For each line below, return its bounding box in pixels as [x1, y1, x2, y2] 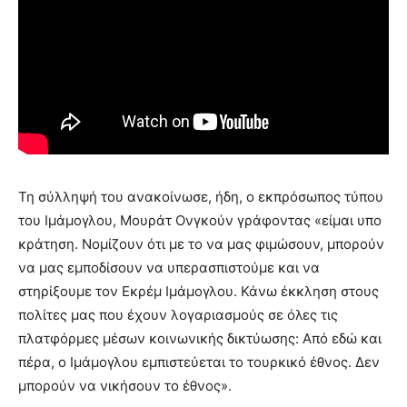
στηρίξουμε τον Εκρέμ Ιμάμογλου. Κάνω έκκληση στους [18, 282, 379, 300]
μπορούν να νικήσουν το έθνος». [18, 376, 232, 394]
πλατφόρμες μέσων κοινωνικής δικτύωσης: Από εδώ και [18, 329, 382, 347]
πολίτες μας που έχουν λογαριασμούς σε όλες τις [18, 305, 338, 323]
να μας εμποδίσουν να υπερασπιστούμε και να [18, 258, 320, 276]
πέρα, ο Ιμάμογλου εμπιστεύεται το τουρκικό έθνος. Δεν [18, 352, 380, 371]
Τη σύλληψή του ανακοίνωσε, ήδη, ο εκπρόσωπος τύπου [18, 187, 383, 205]
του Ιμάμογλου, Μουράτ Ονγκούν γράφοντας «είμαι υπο [18, 211, 382, 229]
